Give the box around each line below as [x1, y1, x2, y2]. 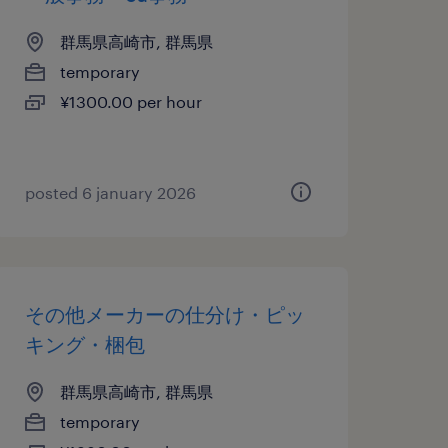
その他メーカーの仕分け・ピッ [24, 302, 305, 326]
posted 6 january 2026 [24, 183, 196, 202]
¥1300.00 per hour [59, 92, 202, 111]
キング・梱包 [24, 332, 145, 356]
